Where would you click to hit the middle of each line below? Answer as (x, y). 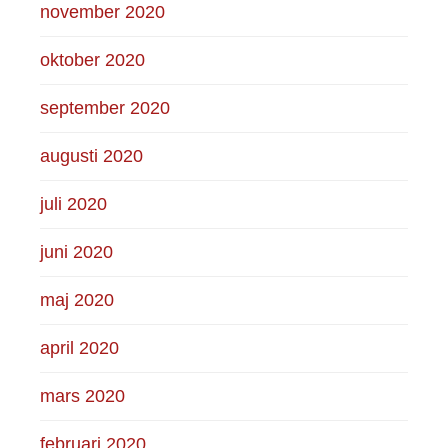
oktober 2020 (93, 59)
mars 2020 (83, 395)
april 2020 (80, 347)
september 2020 (105, 107)
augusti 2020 (92, 155)
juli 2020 (74, 203)
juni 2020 (77, 251)
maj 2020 (77, 299)
